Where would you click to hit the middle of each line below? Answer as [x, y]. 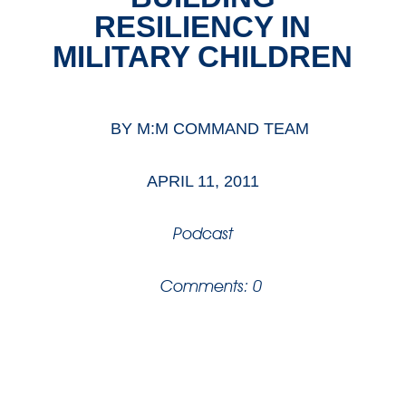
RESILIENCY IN [203, 27]
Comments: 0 [212, 286]
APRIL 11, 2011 [203, 182]
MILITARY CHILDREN [203, 57]
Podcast [203, 234]
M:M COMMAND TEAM [222, 129]
